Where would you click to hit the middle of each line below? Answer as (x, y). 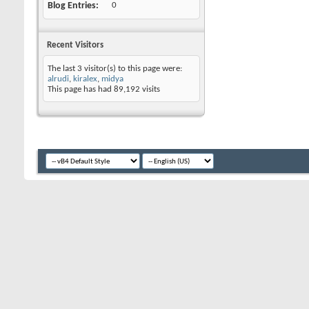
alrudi (58, 79)
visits (150, 89)
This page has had (81, 89)
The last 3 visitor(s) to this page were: (115, 69)
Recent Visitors (75, 45)
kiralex (85, 79)
